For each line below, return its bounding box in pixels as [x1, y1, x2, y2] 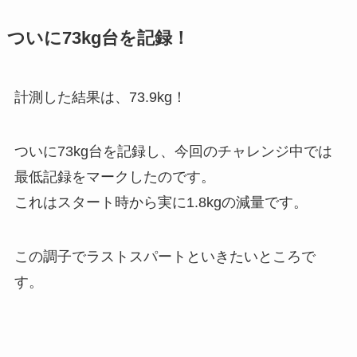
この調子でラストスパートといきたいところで [14, 248, 316, 265]
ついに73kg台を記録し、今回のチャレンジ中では [14, 143, 332, 159]
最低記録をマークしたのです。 [14, 168, 215, 185]
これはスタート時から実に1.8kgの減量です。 [14, 194, 308, 210]
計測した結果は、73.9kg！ [14, 88, 186, 105]
